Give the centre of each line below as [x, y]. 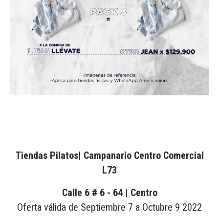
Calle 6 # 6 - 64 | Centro [109, 192]
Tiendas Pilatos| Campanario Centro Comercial [109, 155]
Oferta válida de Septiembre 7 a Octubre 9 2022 [109, 207]
